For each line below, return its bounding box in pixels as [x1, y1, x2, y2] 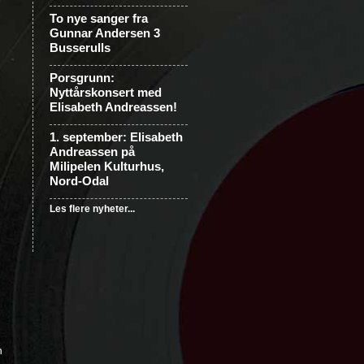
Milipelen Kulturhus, [50, 159, 164, 173]
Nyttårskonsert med [50, 85, 162, 99]
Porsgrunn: [50, 71, 115, 84]
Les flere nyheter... [50, 203, 135, 214]
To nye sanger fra [50, 11, 148, 25]
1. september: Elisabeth [50, 130, 183, 144]
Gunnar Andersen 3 [50, 26, 160, 40]
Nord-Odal [50, 174, 109, 188]
